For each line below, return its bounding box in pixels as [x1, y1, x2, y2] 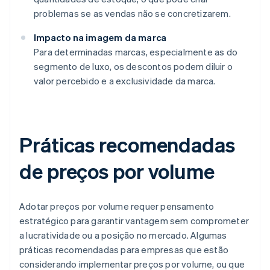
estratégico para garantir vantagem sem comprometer [19, 215, 250, 227]
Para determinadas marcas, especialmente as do [34, 46, 238, 58]
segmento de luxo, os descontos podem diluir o [34, 60, 233, 73]
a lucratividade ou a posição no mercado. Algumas [19, 229, 227, 242]
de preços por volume [19, 158, 215, 184]
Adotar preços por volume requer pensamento [19, 200, 215, 213]
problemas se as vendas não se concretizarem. [34, 7, 231, 20]
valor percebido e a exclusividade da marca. [34, 75, 216, 87]
